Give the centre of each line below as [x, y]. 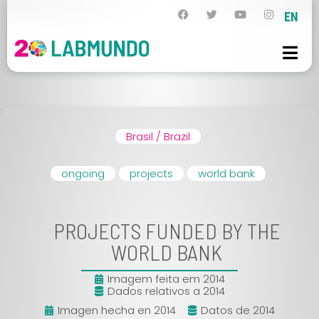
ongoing [83, 173]
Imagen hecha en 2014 [117, 310]
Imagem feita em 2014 [166, 279]
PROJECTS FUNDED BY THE [167, 231]
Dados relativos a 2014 [166, 291]
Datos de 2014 [238, 310]
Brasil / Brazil [158, 136]
